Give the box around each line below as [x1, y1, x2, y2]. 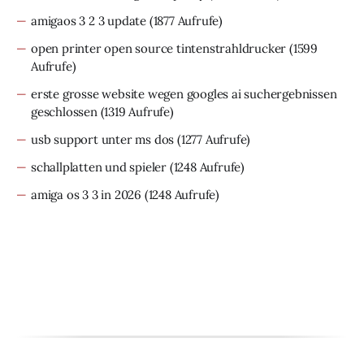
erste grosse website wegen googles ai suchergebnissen [31, 86, 337, 102]
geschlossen [31, 104, 97, 119]
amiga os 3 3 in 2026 [31, 187, 142, 202]
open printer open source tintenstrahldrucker [31, 41, 287, 56]
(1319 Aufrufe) [97, 104, 174, 119]
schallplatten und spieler [31, 159, 167, 175]
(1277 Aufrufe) [174, 132, 251, 147]
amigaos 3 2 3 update [31, 13, 147, 28]
